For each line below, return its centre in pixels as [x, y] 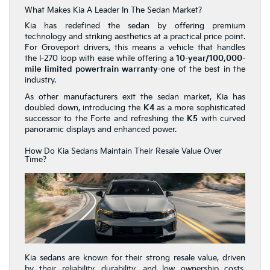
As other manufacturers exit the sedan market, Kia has [135, 97]
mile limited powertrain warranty [92, 70]
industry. [40, 80]
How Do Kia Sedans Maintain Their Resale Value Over [123, 152]
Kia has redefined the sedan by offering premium [135, 26]
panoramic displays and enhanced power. [101, 130]
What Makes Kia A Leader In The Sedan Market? [113, 11]
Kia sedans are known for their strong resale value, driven [135, 258]
